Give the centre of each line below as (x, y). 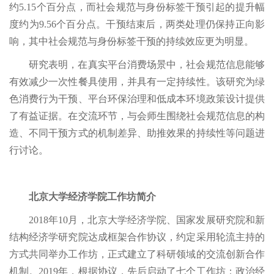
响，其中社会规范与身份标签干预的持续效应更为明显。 (131, 42)
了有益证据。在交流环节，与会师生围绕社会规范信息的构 (137, 116)
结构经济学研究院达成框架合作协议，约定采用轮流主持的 (137, 237)
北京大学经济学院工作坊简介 (92, 197)
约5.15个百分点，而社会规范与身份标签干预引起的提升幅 (137, 7)
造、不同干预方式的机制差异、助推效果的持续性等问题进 (137, 133)
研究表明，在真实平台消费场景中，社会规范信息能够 (147, 65)
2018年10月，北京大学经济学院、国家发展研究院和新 (147, 220)
